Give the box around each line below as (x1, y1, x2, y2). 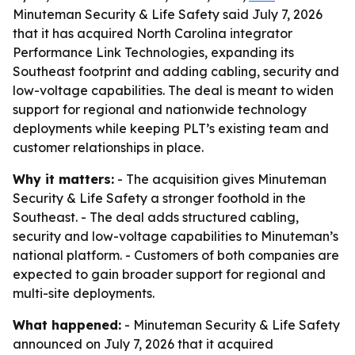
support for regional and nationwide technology (13, 101, 307, 117)
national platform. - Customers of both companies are (13, 247, 339, 263)
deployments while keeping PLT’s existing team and (13, 120, 329, 136)
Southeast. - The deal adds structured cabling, (13, 209, 299, 225)
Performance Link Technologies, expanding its (13, 44, 294, 60)
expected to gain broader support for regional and (13, 266, 326, 282)
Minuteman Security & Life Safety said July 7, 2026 (13, 6, 323, 22)
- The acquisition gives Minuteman (114, 171, 326, 187)
